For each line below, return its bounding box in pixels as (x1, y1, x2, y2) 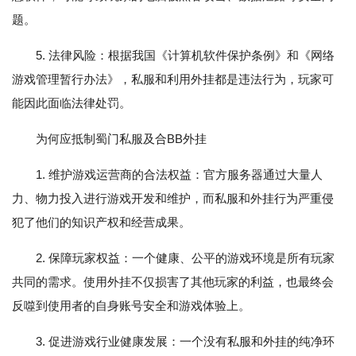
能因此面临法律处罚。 (12, 96, 131, 110)
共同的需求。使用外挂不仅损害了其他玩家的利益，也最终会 (12, 275, 334, 289)
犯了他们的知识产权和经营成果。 (12, 215, 191, 230)
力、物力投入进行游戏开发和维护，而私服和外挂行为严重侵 (12, 192, 334, 206)
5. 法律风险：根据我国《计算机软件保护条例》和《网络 (36, 48, 335, 63)
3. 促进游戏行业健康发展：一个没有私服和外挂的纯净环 (36, 335, 335, 349)
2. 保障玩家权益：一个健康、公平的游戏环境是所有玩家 (36, 251, 335, 265)
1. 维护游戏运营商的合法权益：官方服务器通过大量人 (36, 168, 323, 182)
